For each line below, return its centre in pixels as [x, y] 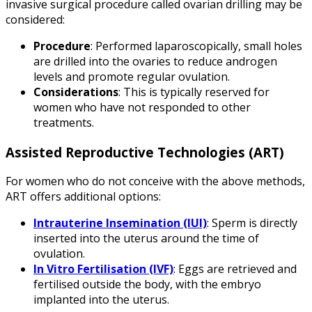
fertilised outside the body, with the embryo [147, 284]
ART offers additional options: [83, 197]
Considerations [76, 92]
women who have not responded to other [142, 107]
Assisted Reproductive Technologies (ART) [145, 152]
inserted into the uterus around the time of [146, 239]
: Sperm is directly [252, 223]
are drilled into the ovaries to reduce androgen [155, 61]
